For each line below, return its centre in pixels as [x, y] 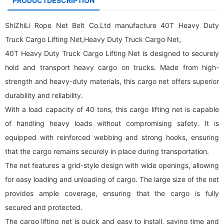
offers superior [194, 81]
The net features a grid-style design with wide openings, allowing [112, 165]
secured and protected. [44, 207]
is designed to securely [180, 53]
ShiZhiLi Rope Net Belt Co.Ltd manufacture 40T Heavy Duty [112, 25]
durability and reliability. [44, 95]
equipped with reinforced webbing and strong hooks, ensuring [112, 137]
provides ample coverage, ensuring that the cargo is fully [112, 193]
